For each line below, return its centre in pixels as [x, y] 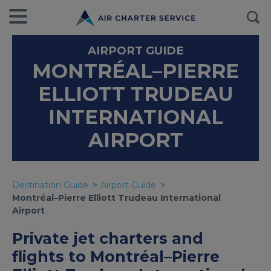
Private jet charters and [108, 238]
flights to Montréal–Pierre [116, 256]
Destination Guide [50, 185]
